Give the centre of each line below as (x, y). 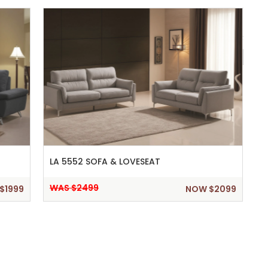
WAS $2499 (74, 188)
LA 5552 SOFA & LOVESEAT (105, 162)
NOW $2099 (211, 189)
